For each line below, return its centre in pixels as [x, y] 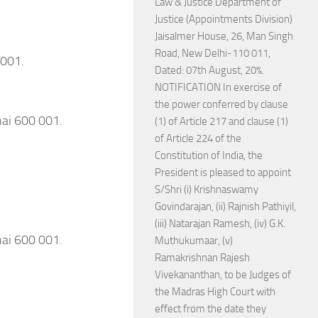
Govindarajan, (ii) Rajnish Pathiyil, [225, 207]
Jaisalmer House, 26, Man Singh [224, 36]
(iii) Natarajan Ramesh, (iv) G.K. [220, 224]
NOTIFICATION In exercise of [218, 87]
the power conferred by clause [221, 104]
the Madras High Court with [215, 292]
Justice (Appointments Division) [224, 19]
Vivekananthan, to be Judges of [223, 275]
